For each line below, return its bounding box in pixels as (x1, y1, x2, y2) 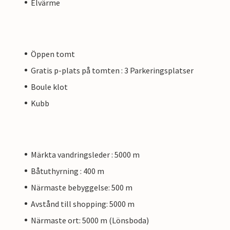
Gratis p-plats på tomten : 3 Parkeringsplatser (31, 65, 194, 75)
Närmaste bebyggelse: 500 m (31, 182, 132, 193)
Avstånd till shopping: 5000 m (31, 198, 135, 209)
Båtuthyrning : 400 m (31, 165, 104, 176)
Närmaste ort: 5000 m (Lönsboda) (31, 215, 149, 225)
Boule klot (31, 81, 68, 92)
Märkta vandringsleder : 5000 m (31, 149, 140, 160)
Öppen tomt (31, 48, 75, 59)
